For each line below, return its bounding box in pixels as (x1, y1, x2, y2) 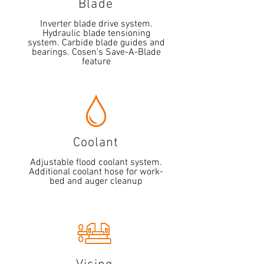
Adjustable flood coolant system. (30, 157, 162, 169)
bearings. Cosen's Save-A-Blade (31, 47, 161, 58)
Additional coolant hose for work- (29, 166, 163, 178)
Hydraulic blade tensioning (42, 28, 150, 39)
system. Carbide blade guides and (27, 37, 165, 49)
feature (81, 56, 111, 68)
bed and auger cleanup (49, 176, 143, 187)
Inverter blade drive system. (39, 18, 153, 30)
